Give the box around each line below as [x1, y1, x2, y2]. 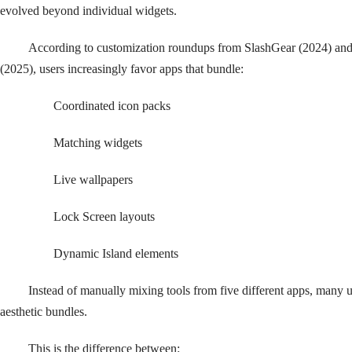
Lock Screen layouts [28, 210, 155, 223]
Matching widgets [28, 136, 142, 149]
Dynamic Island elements [28, 247, 178, 260]
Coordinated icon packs [28, 99, 170, 112]
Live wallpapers [28, 173, 133, 186]
